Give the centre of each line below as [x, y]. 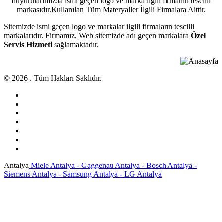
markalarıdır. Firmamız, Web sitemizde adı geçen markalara [97, 35]
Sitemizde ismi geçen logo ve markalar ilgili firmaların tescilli [99, 26]
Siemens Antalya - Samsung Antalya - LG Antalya [83, 174]
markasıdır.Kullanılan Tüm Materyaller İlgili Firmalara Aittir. [111, 9]
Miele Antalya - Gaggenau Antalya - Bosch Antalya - [113, 165]
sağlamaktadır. [75, 44]
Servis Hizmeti [28, 44]
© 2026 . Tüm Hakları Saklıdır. [53, 78]
